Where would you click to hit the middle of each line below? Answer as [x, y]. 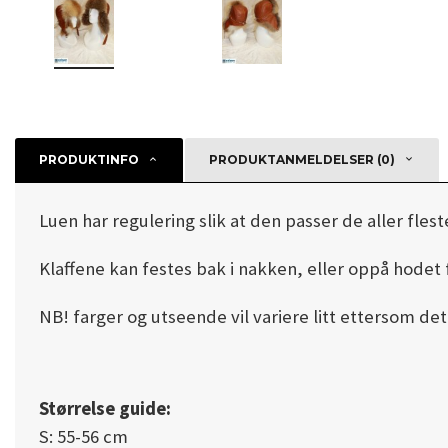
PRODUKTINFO [89, 159]
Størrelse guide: [105, 408]
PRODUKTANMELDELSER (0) [302, 159]
